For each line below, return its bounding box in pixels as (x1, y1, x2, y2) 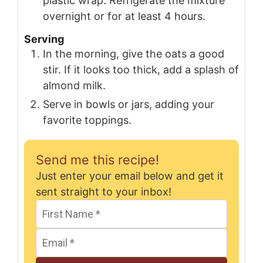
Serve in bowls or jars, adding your (43, 97, 214, 110)
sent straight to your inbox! (36, 185, 171, 198)
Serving (24, 32, 64, 45)
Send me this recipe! (36, 151, 159, 167)
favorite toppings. (43, 113, 131, 126)
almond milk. (43, 79, 106, 92)
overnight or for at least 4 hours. (43, 9, 205, 22)
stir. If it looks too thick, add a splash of (43, 63, 239, 76)
